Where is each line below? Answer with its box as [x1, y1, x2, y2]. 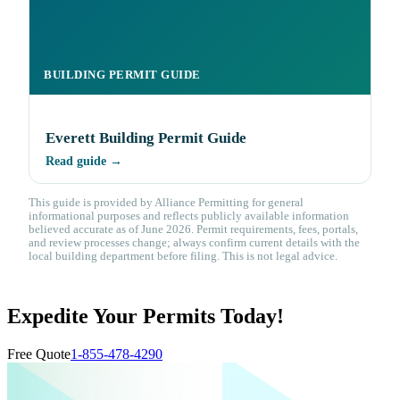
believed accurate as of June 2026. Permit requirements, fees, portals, [29, 223, 358, 237]
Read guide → [46, 154, 122, 169]
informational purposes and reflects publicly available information [29, 210, 349, 223]
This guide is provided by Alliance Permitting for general [29, 196, 304, 210]
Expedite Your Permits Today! [7, 304, 284, 329]
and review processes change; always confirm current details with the [29, 237, 360, 250]
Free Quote [7, 346, 71, 362]
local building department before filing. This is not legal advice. [29, 250, 337, 263]
